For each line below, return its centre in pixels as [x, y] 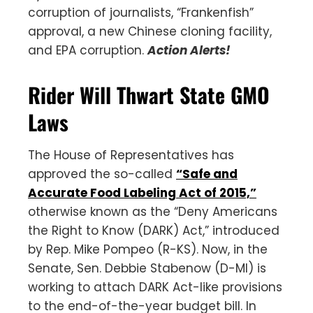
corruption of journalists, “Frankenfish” [141, 12]
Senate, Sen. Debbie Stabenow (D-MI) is [147, 268]
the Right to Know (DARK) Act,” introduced [154, 230]
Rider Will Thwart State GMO [149, 94]
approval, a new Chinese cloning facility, [150, 31]
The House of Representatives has [131, 155]
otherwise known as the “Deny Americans [153, 211]
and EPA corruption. [88, 50]
